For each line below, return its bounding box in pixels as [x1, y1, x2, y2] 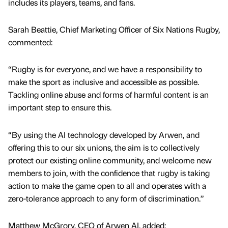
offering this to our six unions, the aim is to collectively [8, 141, 199, 153]
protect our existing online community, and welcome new [8, 154, 212, 165]
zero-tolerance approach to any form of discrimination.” [8, 192, 204, 204]
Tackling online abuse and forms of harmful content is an [8, 89, 209, 100]
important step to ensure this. [8, 102, 111, 113]
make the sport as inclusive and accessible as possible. [8, 76, 199, 88]
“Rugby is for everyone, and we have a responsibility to [8, 64, 202, 75]
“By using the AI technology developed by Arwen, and [8, 129, 199, 140]
